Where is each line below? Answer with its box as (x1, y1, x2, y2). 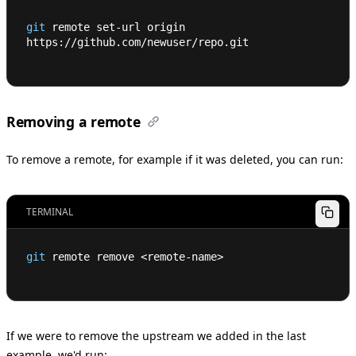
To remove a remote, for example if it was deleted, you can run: (6, 151, 343, 167)
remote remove (45, 250, 141, 263)
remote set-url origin (45, 21, 185, 34)
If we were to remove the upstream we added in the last (6, 327, 306, 343)
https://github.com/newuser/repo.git (26, 36, 249, 49)
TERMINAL (26, 204, 73, 219)
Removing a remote (6, 112, 141, 132)
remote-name (147, 250, 217, 263)
